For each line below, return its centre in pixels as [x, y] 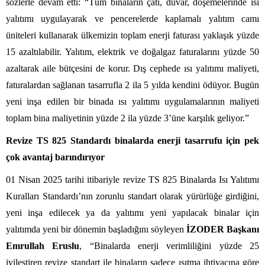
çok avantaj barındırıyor [55, 157]
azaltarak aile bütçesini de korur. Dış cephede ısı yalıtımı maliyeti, [132, 68]
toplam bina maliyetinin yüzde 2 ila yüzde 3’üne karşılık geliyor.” [127, 118]
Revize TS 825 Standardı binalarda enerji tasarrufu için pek [132, 140]
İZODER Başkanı [223, 229]
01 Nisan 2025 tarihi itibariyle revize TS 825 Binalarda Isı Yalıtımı [132, 179]
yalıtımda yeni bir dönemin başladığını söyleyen [96, 229]
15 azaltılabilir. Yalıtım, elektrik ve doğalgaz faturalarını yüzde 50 [132, 51]
